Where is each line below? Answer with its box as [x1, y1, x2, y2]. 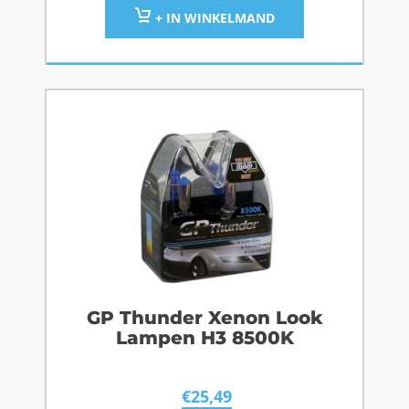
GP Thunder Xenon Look [86, 306, 323, 329]
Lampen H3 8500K [115, 326, 294, 349]
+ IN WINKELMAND [151, 8, 275, 26]
